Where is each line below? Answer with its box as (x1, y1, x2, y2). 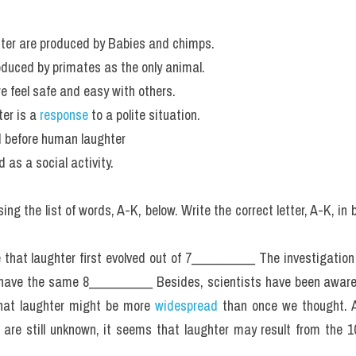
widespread (155, 296, 222, 315)
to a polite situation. (91, 105, 200, 125)
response (37, 105, 91, 125)
